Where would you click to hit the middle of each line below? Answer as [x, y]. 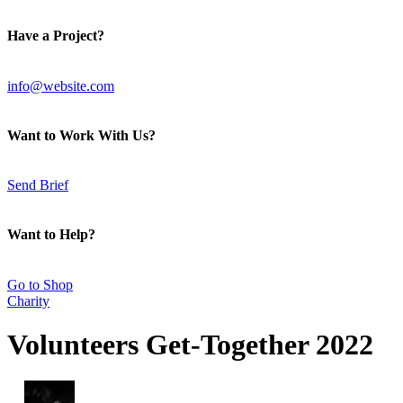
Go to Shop [40, 284]
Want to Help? [51, 235]
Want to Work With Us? [81, 135]
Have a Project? [56, 36]
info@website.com [61, 85]
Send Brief [38, 185]
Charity [28, 300]
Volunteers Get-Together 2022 [190, 345]
